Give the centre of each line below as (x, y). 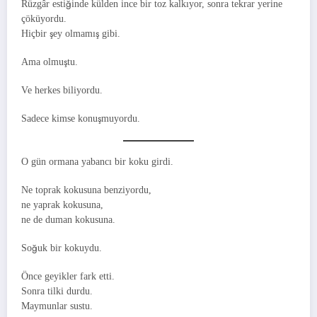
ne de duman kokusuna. (68, 219)
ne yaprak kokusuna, (62, 204)
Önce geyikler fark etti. (68, 277)
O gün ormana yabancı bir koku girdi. (97, 161)
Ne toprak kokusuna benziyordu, (86, 190)
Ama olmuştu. (50, 62)
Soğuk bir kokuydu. (62, 248)
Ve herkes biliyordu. (62, 91)
